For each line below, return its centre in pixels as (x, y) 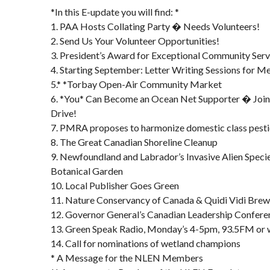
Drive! (64, 113)
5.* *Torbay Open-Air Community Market (136, 84)
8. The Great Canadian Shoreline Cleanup (134, 142)
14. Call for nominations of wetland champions (146, 243)
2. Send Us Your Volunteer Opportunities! (135, 41)
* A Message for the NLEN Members (127, 258)
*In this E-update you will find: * (115, 12)
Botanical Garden (87, 171)
